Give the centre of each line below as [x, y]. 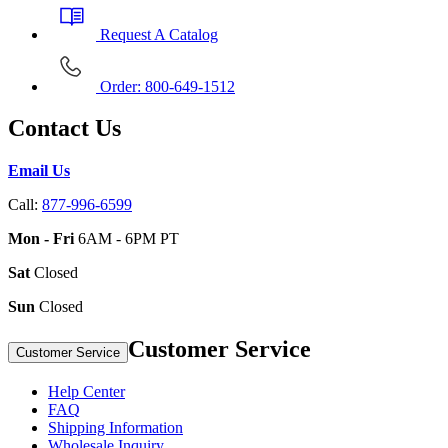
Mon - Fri [41, 239]
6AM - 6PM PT [126, 239]
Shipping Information [115, 428]
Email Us [39, 171]
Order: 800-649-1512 [165, 86]
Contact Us [64, 128]
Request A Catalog [157, 34]
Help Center [86, 392]
